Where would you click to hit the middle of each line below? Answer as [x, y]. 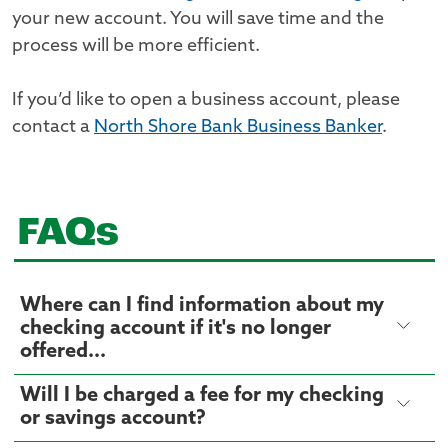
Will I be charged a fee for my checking [201, 395]
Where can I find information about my [201, 305]
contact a [53, 128]
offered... [62, 351]
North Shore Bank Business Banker [238, 128]
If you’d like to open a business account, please [206, 101]
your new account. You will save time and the [198, 20]
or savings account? [112, 418]
